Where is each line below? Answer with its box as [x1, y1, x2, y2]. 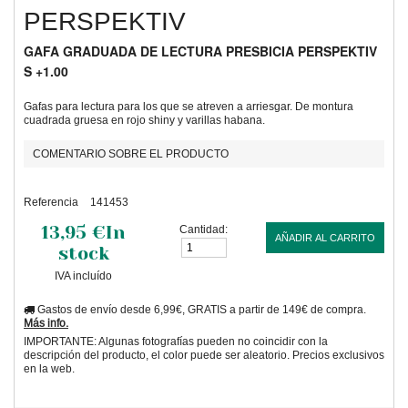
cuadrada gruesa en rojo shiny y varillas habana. [24, 113, 265, 127]
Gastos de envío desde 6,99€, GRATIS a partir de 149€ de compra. [35, 302, 366, 316]
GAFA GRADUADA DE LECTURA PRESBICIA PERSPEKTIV [24, 42, 377, 60]
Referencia [24, 195, 78, 209]
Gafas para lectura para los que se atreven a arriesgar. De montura [24, 99, 353, 113]
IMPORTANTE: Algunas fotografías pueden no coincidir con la [24, 334, 328, 348]
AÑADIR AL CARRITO [274, 231, 375, 244]
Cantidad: [179, 222, 229, 236]
